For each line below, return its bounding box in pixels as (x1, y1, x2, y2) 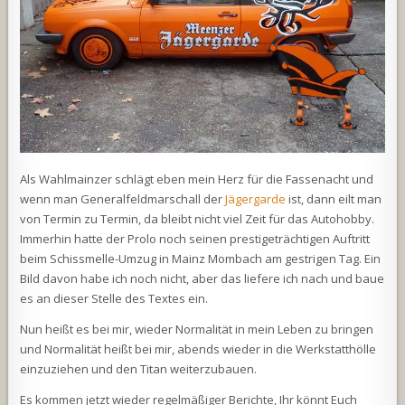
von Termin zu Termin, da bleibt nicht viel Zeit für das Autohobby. (20, 210, 375, 227)
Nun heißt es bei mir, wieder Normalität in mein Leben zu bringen (20, 320, 374, 337)
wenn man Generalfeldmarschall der (20, 190, 226, 207)
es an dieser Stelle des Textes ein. (20, 289, 209, 306)
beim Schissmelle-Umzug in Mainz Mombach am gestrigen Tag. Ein (20, 250, 381, 267)
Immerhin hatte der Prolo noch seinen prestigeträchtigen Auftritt (20, 230, 371, 247)
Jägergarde (225, 190, 287, 207)
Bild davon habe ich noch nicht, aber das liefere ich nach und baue (20, 269, 385, 287)
